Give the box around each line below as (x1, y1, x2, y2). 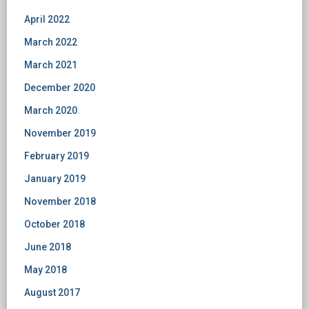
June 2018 (24, 241, 71, 252)
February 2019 (24, 150, 89, 161)
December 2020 (24, 82, 95, 93)
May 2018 (24, 264, 67, 275)
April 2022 (24, 14, 70, 25)
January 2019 (24, 173, 86, 184)
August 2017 (24, 287, 80, 298)
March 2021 (24, 59, 77, 70)
